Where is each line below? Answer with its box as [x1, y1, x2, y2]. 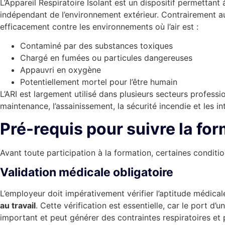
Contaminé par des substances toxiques [20, 41, 173, 51]
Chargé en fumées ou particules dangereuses [20, 53, 192, 63]
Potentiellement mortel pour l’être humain [20, 77, 177, 87]
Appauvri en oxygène [20, 65, 101, 75]
